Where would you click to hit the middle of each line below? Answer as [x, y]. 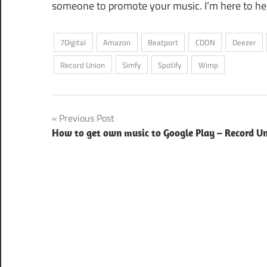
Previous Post [87, 118]
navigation [89, 144]
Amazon [117, 42]
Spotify [169, 65]
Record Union [83, 65]
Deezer [244, 42]
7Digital [73, 42]
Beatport [163, 42]
